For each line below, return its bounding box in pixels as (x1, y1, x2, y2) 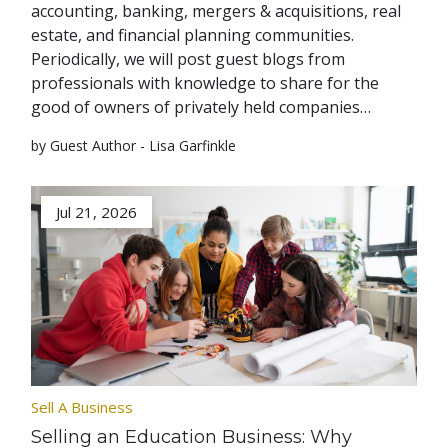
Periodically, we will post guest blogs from (31, 47, 346, 70)
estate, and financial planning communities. (31, 23, 359, 46)
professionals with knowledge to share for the (31, 71, 380, 94)
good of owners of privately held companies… (31, 95, 372, 118)
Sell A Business (31, 396, 134, 417)
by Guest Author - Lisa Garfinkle (31, 135, 237, 155)
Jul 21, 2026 (56, 201, 138, 222)
